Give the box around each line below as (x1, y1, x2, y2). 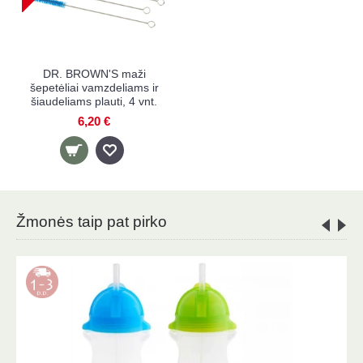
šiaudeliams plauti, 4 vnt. (31, 95, 157, 108)
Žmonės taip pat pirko (16, 213, 167, 230)
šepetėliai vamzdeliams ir (29, 81, 159, 94)
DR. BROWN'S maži (42, 67, 146, 80)
